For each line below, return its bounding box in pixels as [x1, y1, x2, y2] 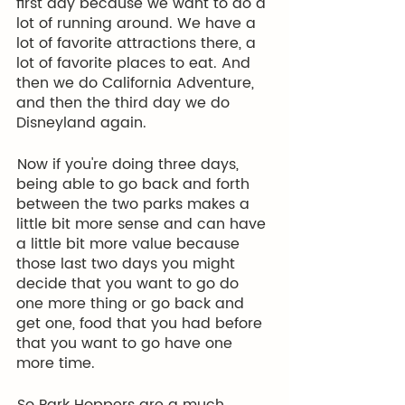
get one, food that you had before [16, 312, 267, 335]
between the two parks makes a [16, 193, 254, 216]
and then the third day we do [16, 91, 234, 115]
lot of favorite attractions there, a [16, 32, 260, 55]
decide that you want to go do [16, 272, 243, 296]
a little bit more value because [16, 232, 244, 256]
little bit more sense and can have [16, 212, 270, 236]
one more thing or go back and [16, 292, 249, 316]
